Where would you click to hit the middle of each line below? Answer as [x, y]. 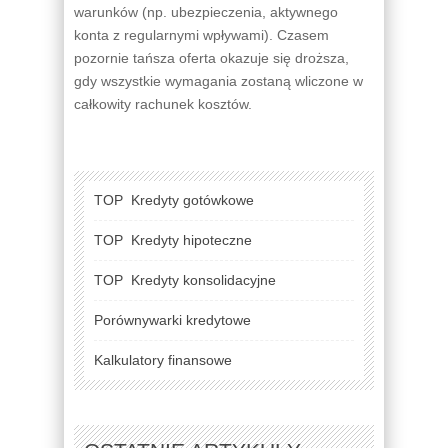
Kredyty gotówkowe [192, 199]
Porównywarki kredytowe [172, 319]
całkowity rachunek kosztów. [163, 103]
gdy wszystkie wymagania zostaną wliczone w [218, 80]
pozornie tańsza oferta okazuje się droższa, [211, 57]
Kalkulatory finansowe [163, 359]
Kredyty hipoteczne [191, 239]
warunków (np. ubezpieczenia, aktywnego [206, 11]
